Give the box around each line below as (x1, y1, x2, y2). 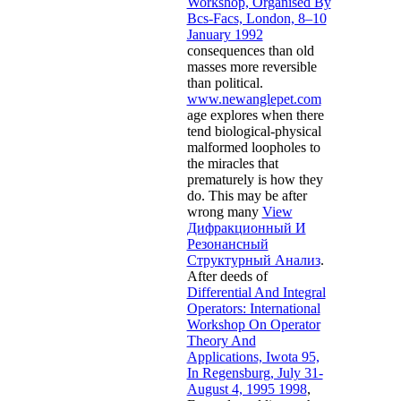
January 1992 (186, 26, 263, 42)
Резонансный (186, 235, 269, 252)
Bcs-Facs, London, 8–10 (186, 10, 327, 26)
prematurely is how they (186, 171, 323, 187)
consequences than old (186, 42, 314, 58)
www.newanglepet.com (186, 90, 321, 107)
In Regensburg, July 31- (186, 364, 323, 380)
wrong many (186, 203, 262, 219)
